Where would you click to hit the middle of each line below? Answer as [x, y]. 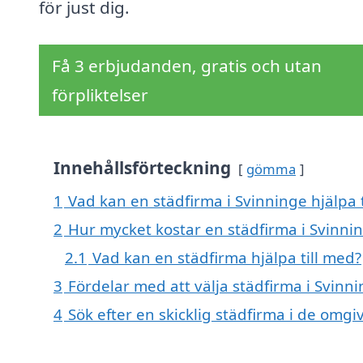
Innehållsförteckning [142, 168]
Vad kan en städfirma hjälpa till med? [227, 258]
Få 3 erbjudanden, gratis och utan [187, 66]
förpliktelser [100, 95]
